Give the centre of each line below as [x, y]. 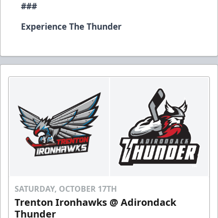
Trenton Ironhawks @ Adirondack [95, 202]
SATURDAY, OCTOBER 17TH [66, 189]
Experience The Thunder [71, 26]
